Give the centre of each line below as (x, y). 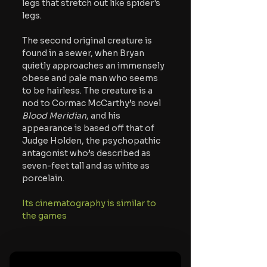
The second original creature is (88, 40)
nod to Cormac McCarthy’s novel (92, 103)
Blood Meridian (54, 115)
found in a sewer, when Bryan (84, 53)
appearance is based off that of (89, 128)
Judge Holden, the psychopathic (92, 140)
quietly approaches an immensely (94, 65)
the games (44, 215)
